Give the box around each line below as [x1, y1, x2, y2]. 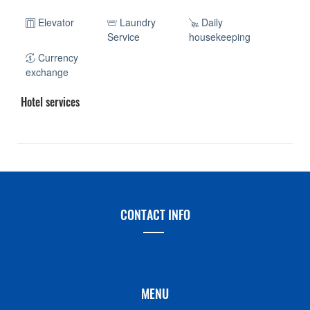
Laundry [117, 15, 156, 30]
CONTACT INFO [120, 206, 190, 224]
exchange [26, 65, 69, 80]
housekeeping [189, 30, 251, 44]
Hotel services [21, 93, 80, 111]
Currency [35, 51, 78, 65]
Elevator [35, 15, 74, 30]
